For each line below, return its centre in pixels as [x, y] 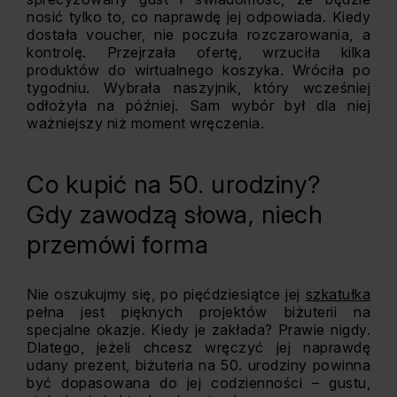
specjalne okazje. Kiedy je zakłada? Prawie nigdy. [198, 330]
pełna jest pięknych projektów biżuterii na [198, 312]
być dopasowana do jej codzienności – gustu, [198, 383]
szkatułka [338, 294]
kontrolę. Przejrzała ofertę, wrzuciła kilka [198, 52]
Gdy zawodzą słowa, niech [175, 214]
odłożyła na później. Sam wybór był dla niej [198, 105]
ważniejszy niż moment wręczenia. [145, 123]
